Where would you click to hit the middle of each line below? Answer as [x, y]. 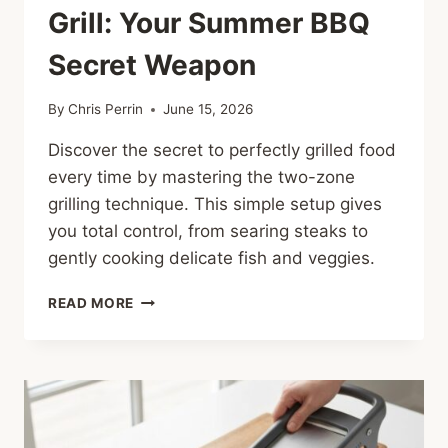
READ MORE [91, 303]
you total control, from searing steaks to [208, 231]
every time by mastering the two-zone [201, 177]
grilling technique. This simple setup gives [215, 204]
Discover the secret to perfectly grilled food [222, 150]
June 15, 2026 [208, 109]
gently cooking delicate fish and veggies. [211, 258]
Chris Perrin [106, 109]
